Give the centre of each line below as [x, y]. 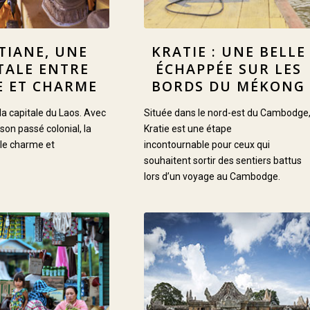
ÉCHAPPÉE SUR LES [228, 69]
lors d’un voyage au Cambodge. [212, 177]
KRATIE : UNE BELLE [228, 52]
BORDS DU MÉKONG [229, 86]
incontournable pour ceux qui [207, 145]
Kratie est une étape [188, 129]
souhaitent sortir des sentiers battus [222, 161]
